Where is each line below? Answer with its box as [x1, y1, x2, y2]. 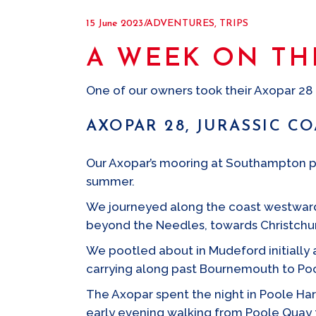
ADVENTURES [146, 18, 214, 29]
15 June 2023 [86, 18, 143, 29]
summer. [86, 174, 135, 188]
